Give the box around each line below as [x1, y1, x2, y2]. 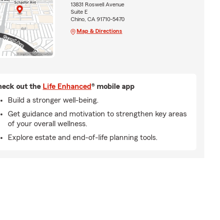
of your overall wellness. [8, 119, 87, 128]
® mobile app [91, 82, 135, 90]
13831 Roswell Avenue [70, 1, 124, 8]
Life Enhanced [43, 82, 91, 90]
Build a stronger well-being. [8, 96, 99, 104]
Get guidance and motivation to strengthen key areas [8, 110, 187, 118]
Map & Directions [76, 28, 122, 34]
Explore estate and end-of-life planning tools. [8, 133, 158, 141]
